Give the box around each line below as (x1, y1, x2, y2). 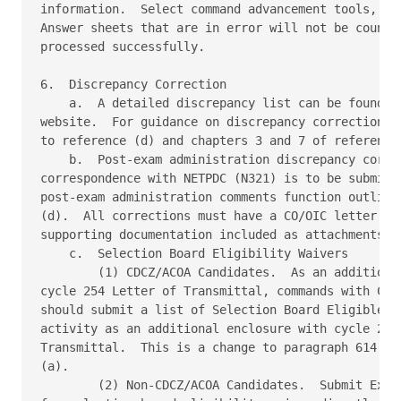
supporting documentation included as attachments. (40, 226, 398, 242)
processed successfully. (40, 38, 212, 54)
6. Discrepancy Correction (40, 76, 234, 91)
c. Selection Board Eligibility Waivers (40, 245, 355, 260)
